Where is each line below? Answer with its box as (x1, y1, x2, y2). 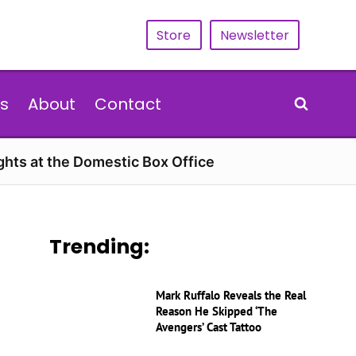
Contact (94, 93, 161, 115)
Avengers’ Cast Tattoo (156, 319, 262, 335)
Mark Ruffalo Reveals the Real (156, 288, 307, 303)
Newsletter (219, 25, 289, 44)
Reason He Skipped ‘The (156, 304, 278, 319)
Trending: (49, 233, 150, 261)
